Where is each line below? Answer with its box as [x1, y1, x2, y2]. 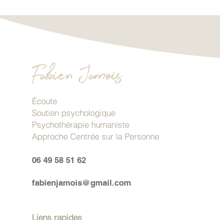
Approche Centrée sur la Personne [31, 131, 159, 141]
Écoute [31, 96, 57, 106]
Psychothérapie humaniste [31, 119, 129, 130]
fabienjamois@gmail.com [31, 178, 131, 188]
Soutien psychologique [31, 108, 115, 118]
